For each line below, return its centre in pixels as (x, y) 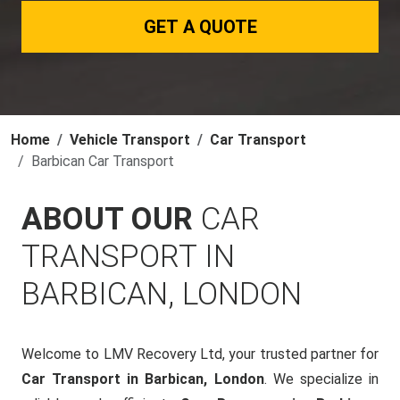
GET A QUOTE (200, 27)
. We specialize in (321, 379)
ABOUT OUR (111, 219)
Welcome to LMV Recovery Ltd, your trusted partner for (200, 354)
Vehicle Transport (130, 140)
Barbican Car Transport (103, 161)
